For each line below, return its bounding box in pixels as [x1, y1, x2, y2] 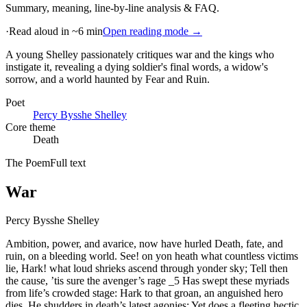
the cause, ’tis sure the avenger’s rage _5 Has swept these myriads [5, 275, 289, 287]
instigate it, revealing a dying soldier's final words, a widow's [5, 60, 268, 73]
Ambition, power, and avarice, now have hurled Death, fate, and [5, 238, 283, 250]
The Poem [5, 156, 50, 169]
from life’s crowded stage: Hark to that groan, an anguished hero [5, 287, 283, 299]
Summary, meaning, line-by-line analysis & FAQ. [5, 1, 219, 14]
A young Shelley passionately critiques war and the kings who [5, 48, 274, 60]
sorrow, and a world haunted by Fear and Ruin [5, 73, 207, 85]
